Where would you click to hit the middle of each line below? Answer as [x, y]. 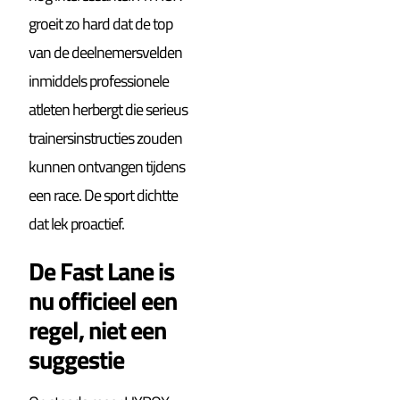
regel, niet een [98, 329]
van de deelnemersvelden [106, 52]
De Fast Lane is [102, 271]
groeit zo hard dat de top [101, 23]
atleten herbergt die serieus [108, 109]
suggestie [77, 359]
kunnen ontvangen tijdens [107, 166]
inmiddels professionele [99, 80]
